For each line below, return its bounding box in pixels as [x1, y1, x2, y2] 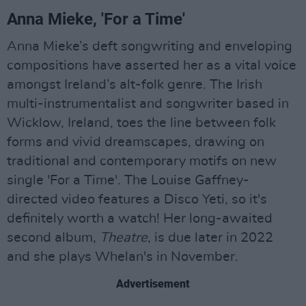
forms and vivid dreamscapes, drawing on [7, 135, 264, 149]
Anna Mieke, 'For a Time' [7, 9, 185, 29]
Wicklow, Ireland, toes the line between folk [7, 115, 276, 130]
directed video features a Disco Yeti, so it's [7, 192, 267, 206]
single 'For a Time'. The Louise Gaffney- [7, 173, 249, 187]
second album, [7, 230, 100, 245]
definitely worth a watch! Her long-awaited [7, 211, 273, 225]
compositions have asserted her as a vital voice [7, 58, 296, 72]
